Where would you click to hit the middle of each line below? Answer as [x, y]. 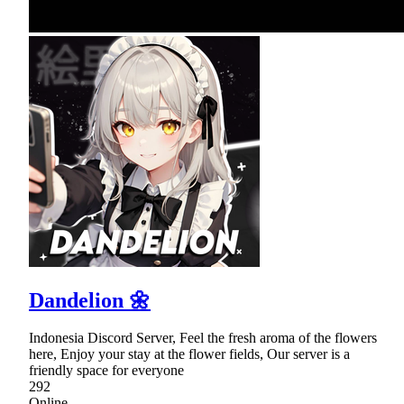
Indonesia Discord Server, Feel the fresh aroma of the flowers [203, 338]
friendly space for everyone [106, 371]
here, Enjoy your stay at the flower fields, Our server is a [189, 354]
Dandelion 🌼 [90, 300]
